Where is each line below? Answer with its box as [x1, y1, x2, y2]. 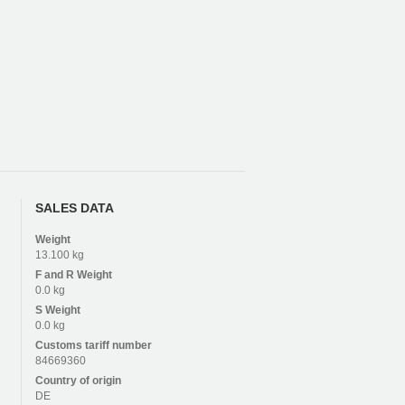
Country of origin [34, 374, 121, 388]
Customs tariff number [34, 339, 152, 353]
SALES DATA [34, 201, 114, 216]
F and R [34, 268, 77, 282]
